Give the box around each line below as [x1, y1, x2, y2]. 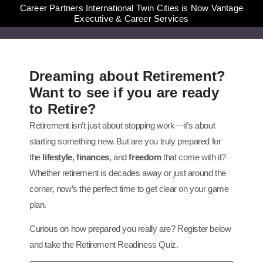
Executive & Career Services [74, 14, 189, 23]
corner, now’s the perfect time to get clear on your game [29, 184, 229, 194]
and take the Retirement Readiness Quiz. [29, 240, 181, 250]
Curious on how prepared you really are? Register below [29, 224, 231, 234]
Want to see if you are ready [29, 85, 220, 100]
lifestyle [42, 152, 72, 162]
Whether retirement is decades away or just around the [29, 168, 226, 178]
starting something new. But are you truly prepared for [29, 136, 221, 146]
